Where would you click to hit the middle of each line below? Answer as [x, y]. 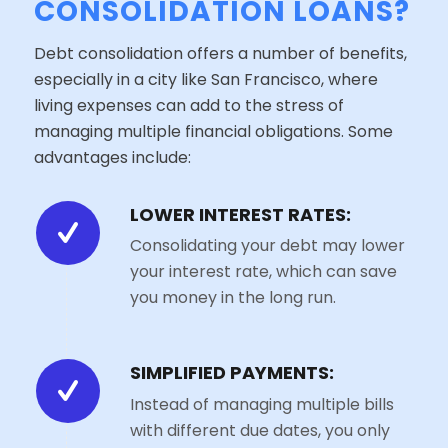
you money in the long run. [232, 298]
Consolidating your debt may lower [267, 246]
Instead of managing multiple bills [261, 404]
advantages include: [112, 157]
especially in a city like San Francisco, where [205, 79]
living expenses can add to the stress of [188, 105]
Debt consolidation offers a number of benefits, [220, 53]
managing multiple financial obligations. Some [213, 131]
